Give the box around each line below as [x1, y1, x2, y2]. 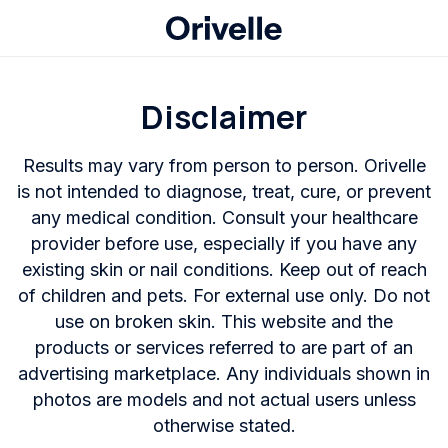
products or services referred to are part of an [35, 337, 413, 358]
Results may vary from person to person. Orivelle [22, 155, 426, 176]
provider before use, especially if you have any [31, 233, 417, 254]
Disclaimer [141, 95, 307, 139]
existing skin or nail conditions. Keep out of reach [21, 259, 427, 280]
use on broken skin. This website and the [55, 311, 393, 332]
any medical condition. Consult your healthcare [30, 207, 418, 228]
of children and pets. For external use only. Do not [18, 285, 430, 306]
